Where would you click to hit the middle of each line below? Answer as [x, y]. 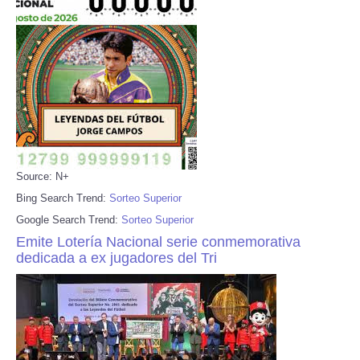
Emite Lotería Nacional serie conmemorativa [158, 241]
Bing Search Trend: [63, 198]
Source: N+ [43, 176]
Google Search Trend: [69, 219]
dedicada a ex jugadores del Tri [117, 258]
